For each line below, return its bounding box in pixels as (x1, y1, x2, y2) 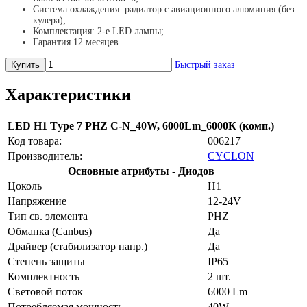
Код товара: (8, 134, 62, 147)
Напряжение (8, 195, 66, 207)
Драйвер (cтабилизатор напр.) (8, 240, 147, 252)
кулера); (33, 14, 66, 25)
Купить (11, 59, 40, 70)
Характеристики (5, 85, 131, 103)
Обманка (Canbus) (8, 225, 92, 237)
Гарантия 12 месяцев (33, 36, 119, 47)
